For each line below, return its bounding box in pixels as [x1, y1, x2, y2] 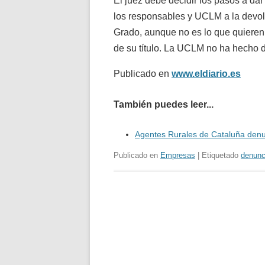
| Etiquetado [195, 150, 241, 160]
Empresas [160, 150, 195, 160]
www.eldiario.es [172, 68, 241, 79]
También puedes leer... [114, 99, 214, 109]
